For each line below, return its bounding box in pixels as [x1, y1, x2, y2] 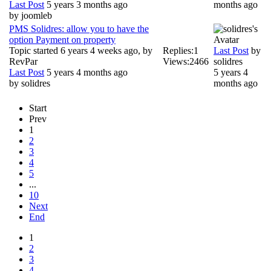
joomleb [21, 10, 52, 21]
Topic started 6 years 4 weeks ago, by [9, 45, 152, 56]
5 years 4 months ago [44, 67, 128, 77]
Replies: [163, 45, 194, 56]
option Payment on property [9, 34, 116, 45]
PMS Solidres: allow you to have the [9, 23, 149, 34]
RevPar [9, 56, 38, 67]
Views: [163, 56, 189, 67]
